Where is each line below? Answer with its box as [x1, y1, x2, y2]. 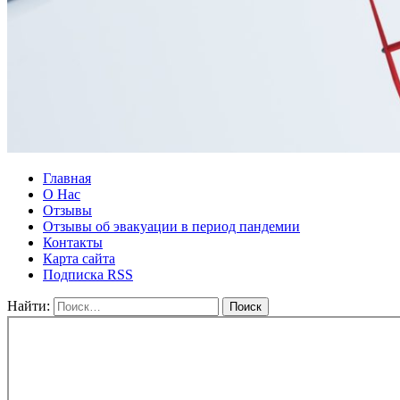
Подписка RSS [43, 267, 133, 283]
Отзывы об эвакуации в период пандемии [43, 219, 300, 235]
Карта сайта [43, 251, 115, 267]
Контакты [43, 235, 103, 251]
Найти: [7, 298, 50, 314]
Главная [43, 171, 91, 187]
